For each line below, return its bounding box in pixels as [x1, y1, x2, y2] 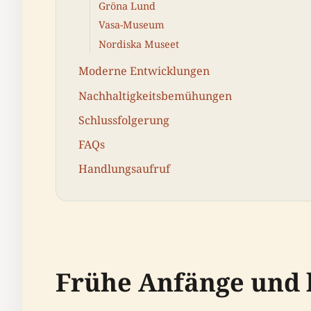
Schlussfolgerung [78, 112, 169, 128]
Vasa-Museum [99, 18, 165, 32]
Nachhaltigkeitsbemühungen [78, 87, 232, 103]
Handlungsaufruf [78, 161, 170, 177]
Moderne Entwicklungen [78, 63, 210, 79]
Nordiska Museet [99, 37, 179, 51]
